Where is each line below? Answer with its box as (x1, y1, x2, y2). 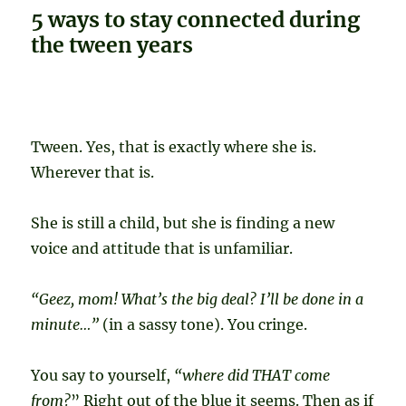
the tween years (31, 32, 194, 59)
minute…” (31, 315, 100, 334)
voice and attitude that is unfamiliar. (31, 239, 294, 258)
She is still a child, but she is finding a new (31, 214, 335, 233)
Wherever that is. (31, 163, 155, 182)
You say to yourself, (31, 366, 171, 385)
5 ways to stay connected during (31, 6, 361, 34)
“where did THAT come (170, 366, 331, 385)
